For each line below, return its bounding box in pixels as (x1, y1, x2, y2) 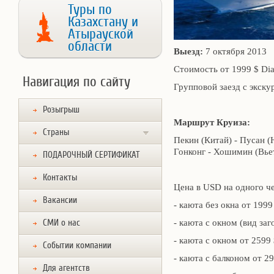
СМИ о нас (43, 218, 80, 228)
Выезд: (174, 46, 203, 56)
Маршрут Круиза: (174, 117, 250, 127)
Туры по (68, 2, 112, 18)
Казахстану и (68, 14, 138, 30)
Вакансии (43, 195, 77, 206)
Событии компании (43, 240, 111, 251)
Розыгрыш (43, 105, 80, 115)
